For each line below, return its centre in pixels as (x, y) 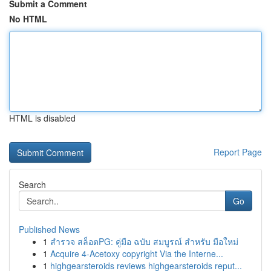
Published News (49, 229)
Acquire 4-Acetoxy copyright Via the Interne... (137, 253)
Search (32, 184)
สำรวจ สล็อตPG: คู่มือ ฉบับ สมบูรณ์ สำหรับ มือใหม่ (144, 241)
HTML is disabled (42, 118)
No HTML (28, 19)
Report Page (238, 152)
